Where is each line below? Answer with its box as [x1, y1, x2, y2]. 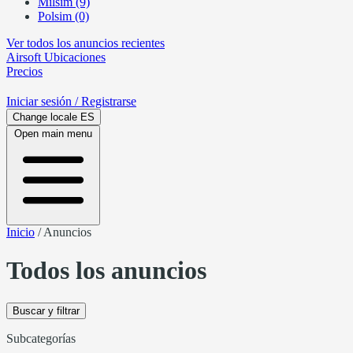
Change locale [13, 111, 77, 123]
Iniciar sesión [6, 95, 75, 108]
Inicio [6, 225, 35, 239]
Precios [6, 65, 43, 78]
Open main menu [14, 128, 92, 139]
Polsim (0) [38, 9, 89, 23]
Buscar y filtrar [13, 304, 80, 317]
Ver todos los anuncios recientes [6, 36, 165, 50]
